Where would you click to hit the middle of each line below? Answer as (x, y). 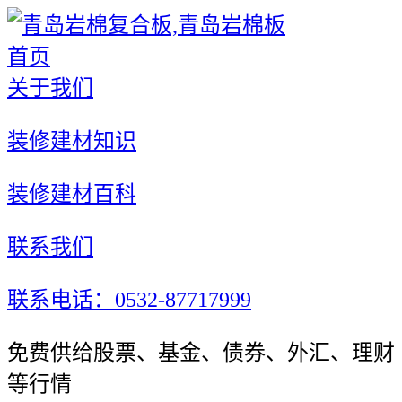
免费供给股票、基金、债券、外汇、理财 (201, 353)
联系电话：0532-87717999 (129, 300)
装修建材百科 (72, 194)
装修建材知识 (72, 141)
